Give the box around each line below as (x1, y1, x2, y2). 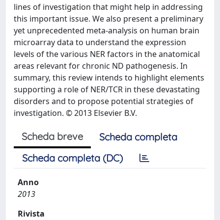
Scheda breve (22, 130, 83, 142)
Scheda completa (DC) (22, 152, 123, 164)
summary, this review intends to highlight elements (14, 72, 204, 83)
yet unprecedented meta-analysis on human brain (14, 25, 199, 36)
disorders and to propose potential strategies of (14, 96, 193, 107)
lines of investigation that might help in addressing (14, 1, 203, 12)
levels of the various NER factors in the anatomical (14, 49, 200, 59)
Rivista (18, 208, 45, 219)
